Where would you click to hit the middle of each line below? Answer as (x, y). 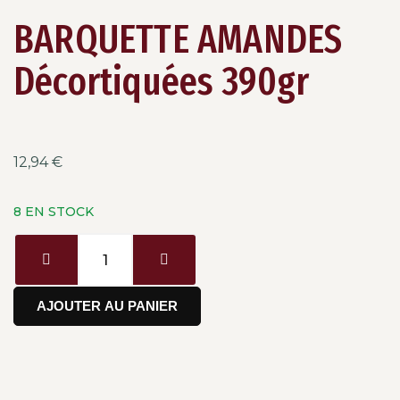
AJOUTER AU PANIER (107, 306)
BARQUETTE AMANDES (178, 40)
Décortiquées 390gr (162, 82)
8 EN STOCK (54, 212)
